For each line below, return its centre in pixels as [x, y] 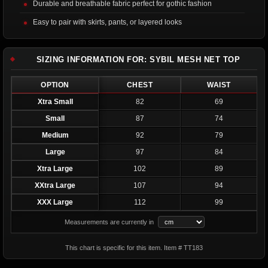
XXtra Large [55, 185]
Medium [55, 135]
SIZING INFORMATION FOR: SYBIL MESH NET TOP [138, 59]
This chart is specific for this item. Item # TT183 [134, 247]
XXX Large [55, 202]
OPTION [55, 85]
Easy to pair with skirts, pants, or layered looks [107, 22]
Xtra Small [55, 101]
